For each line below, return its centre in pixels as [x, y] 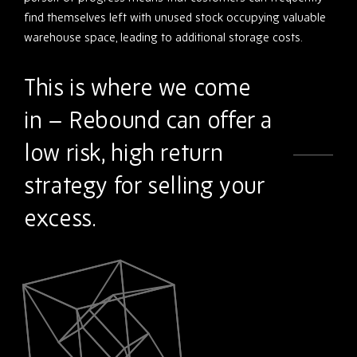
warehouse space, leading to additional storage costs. [163, 37]
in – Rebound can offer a [149, 120]
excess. [60, 218]
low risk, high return [124, 153]
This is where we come [137, 87]
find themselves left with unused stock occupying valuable [175, 17]
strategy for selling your [144, 185]
